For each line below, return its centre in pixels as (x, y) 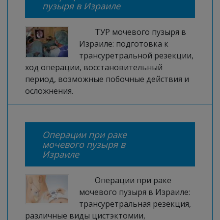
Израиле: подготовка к (124, 44)
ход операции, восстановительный (94, 67)
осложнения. (49, 91)
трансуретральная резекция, (135, 204)
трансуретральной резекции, (136, 55)
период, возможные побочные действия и (107, 79)
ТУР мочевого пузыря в (140, 32)
